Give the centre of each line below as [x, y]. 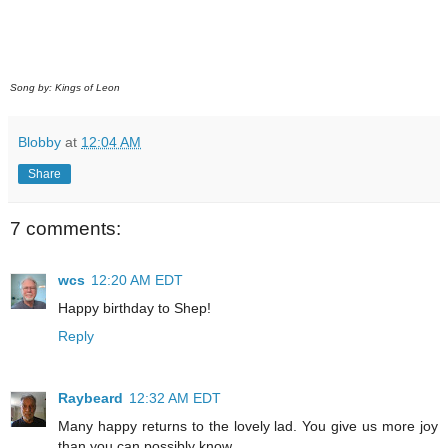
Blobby [39, 142]
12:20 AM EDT [137, 279]
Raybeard [90, 397]
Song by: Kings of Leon [65, 88]
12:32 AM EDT [175, 397]
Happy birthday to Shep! [134, 307]
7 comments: [65, 228]
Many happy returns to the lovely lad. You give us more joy [248, 425]
